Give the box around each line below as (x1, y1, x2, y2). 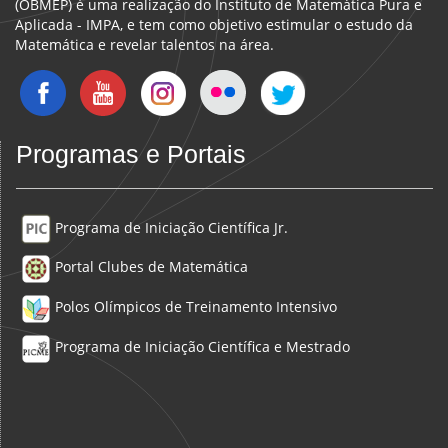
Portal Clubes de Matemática (51, 257, 248, 277)
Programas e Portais (16, 140, 246, 169)
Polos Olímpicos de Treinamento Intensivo (51, 297, 337, 317)
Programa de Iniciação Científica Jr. (51, 217, 288, 237)
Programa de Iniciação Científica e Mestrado (51, 337, 350, 357)
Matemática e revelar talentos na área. (15, 35, 274, 55)
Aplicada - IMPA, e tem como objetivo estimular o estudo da (15, 15, 413, 35)
